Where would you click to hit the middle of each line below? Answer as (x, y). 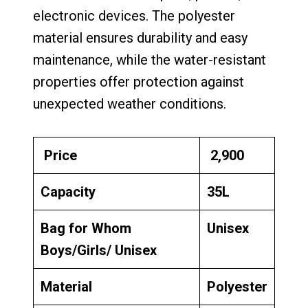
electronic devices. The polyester (134, 16)
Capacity (68, 192)
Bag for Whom (86, 229)
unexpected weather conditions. (130, 104)
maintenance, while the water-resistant (150, 60)
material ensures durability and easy (140, 38)
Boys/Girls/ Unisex (99, 251)
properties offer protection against (139, 82)
